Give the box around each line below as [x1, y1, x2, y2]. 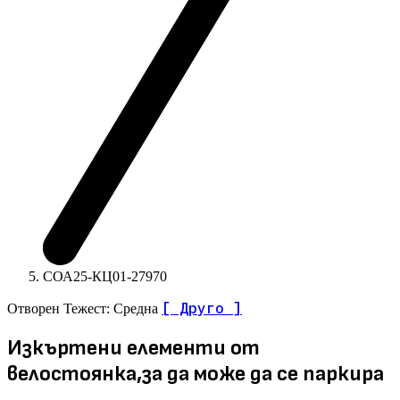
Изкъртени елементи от [7, 334, 260, 361]
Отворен [7, 300, 63, 316]
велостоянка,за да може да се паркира [7, 360, 384, 387]
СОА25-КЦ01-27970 [43, 268, 167, 284]
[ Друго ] [162, 298, 242, 317]
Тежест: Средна [63, 300, 162, 316]
